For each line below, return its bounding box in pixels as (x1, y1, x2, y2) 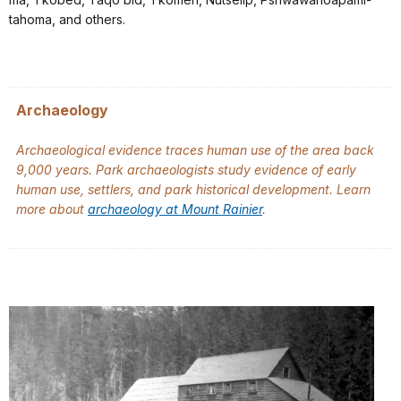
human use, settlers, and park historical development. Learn (16, 181, 371, 197)
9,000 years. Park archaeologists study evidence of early (16, 161, 356, 177)
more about (16, 200, 88, 217)
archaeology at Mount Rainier (88, 200, 262, 217)
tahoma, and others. (9, 11, 125, 27)
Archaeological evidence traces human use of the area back (16, 141, 374, 158)
